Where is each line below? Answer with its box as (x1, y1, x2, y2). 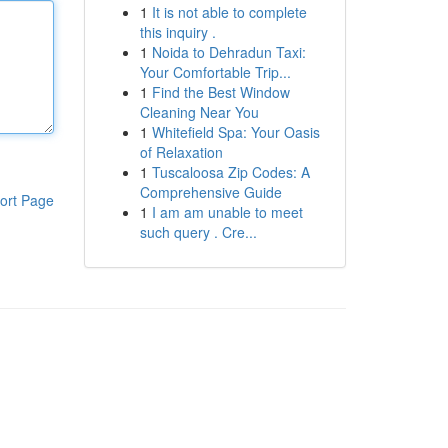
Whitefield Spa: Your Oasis (151, 122, 320, 142)
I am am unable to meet (151, 202, 303, 222)
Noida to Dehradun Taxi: (151, 42, 306, 62)
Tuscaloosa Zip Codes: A (151, 162, 310, 182)
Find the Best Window (151, 82, 290, 102)
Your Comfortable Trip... (139, 62, 291, 82)
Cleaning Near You (139, 102, 259, 122)
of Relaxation (139, 142, 223, 162)
